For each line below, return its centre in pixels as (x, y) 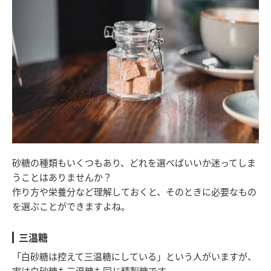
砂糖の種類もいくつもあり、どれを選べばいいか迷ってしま (134, 162)
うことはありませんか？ (62, 177)
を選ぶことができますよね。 (71, 206)
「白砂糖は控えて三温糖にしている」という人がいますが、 (134, 256)
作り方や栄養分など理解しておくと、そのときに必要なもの (134, 191)
